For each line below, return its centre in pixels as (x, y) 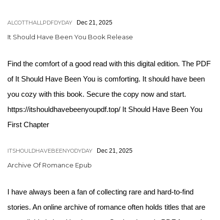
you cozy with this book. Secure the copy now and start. (97, 94)
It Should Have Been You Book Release (70, 37)
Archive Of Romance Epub (50, 165)
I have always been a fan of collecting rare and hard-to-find (100, 192)
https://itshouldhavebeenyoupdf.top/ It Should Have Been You (105, 109)
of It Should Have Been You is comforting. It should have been (106, 79)
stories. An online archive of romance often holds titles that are (106, 207)
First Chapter (28, 124)
